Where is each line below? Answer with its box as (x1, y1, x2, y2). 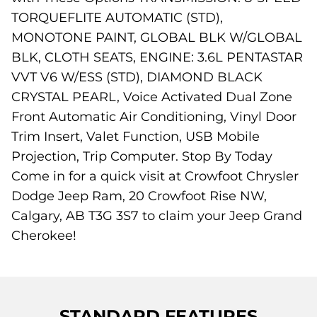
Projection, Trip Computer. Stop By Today (11, 148, 272, 164)
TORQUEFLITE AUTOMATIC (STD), (11, 9, 223, 25)
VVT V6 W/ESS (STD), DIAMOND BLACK (11, 69, 263, 85)
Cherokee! (11, 227, 76, 243)
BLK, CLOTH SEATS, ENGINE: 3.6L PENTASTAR (11, 49, 303, 65)
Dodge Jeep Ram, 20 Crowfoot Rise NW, (11, 188, 267, 204)
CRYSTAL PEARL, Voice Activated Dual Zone (11, 88, 292, 105)
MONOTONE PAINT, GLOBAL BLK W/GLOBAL (11, 29, 302, 45)
